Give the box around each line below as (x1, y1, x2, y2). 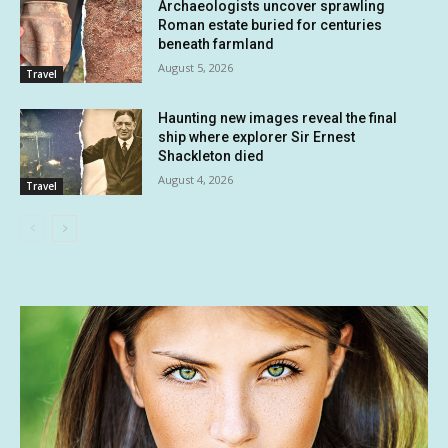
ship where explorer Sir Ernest (158, 129, 356, 146)
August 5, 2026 (158, 60, 234, 76)
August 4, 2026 (158, 172, 234, 188)
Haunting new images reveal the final (158, 110, 398, 127)
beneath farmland (158, 36, 275, 53)
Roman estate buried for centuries (158, 17, 383, 34)
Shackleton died (158, 148, 265, 165)
